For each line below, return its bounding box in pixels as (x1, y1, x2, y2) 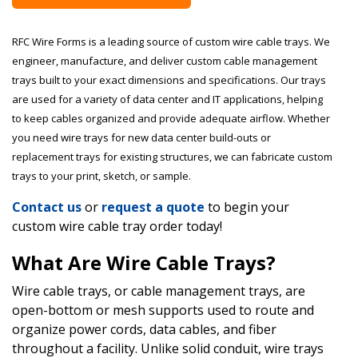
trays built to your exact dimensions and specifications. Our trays (12, 73, 326, 87)
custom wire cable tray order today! (12, 217, 222, 235)
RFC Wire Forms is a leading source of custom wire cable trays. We (12, 34, 330, 49)
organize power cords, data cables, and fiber (12, 320, 276, 338)
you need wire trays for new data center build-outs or (12, 130, 271, 145)
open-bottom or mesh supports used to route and (12, 301, 314, 319)
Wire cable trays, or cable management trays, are (12, 282, 305, 300)
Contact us (12, 198, 82, 216)
